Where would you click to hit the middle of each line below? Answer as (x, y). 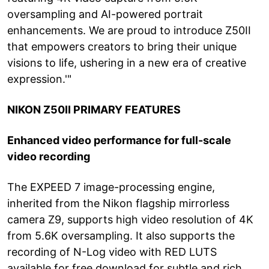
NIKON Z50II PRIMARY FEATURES (94, 109)
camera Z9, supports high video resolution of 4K (130, 219)
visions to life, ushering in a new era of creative (127, 62)
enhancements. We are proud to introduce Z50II (129, 30)
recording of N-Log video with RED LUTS (112, 252)
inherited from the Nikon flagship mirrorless (118, 203)
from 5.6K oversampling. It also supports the (121, 235)
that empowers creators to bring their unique (122, 46)
